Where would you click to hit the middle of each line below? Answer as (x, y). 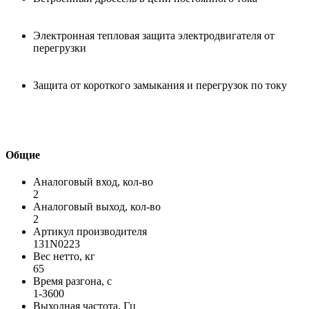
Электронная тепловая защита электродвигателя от (154, 35)
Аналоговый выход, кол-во (97, 207)
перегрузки (60, 48)
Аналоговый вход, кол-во (93, 182)
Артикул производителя (90, 232)
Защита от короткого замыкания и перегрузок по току (160, 85)
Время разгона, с (72, 281)
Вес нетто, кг (64, 257)
